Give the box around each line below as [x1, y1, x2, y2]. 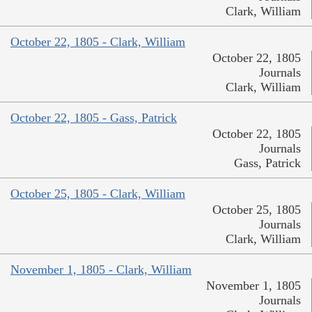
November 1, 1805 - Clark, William [10, 263, 192, 277]
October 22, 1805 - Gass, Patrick [10, 111, 177, 125]
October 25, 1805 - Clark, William [10, 187, 185, 201]
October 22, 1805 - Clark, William [10, 35, 185, 49]
